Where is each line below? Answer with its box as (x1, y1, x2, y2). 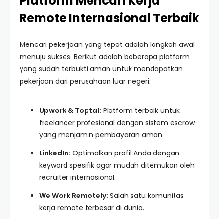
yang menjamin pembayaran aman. (39, 130, 164, 140)
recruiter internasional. (39, 173, 116, 182)
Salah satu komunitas (108, 191, 184, 200)
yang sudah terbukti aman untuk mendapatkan (20, 64, 183, 74)
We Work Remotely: (39, 191, 108, 200)
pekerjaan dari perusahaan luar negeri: (20, 76, 151, 86)
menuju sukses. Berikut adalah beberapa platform (20, 52, 190, 62)
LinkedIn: (39, 148, 70, 158)
